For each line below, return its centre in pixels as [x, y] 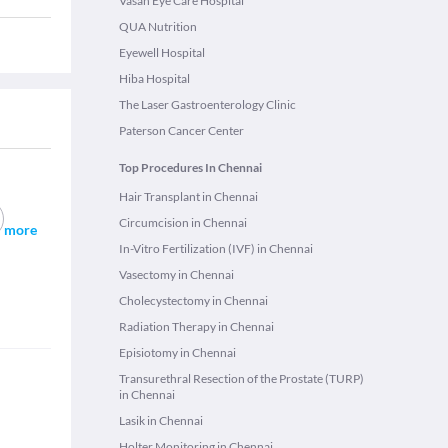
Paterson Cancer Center [181, 130]
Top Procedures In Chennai [190, 167]
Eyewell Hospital [162, 52]
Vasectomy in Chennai [176, 274]
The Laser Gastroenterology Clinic [207, 104]
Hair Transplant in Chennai [188, 196]
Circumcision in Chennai [183, 222]
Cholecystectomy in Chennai [193, 300]
